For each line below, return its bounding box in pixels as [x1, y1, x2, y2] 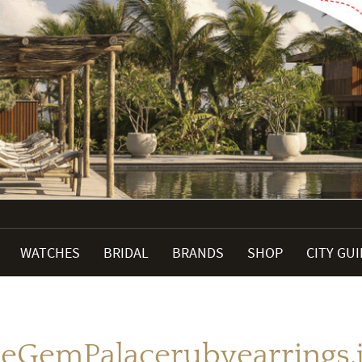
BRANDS [172, 243, 224, 263]
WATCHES [20, 243, 80, 263]
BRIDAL [103, 243, 149, 263]
